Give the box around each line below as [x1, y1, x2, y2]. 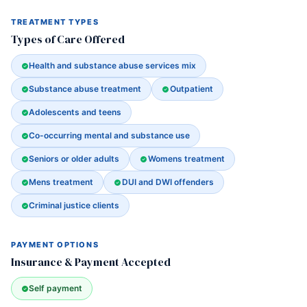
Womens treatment [147, 153, 225, 164]
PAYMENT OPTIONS [11, 240, 99, 249]
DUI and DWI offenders [121, 177, 214, 187]
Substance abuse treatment [29, 84, 142, 94]
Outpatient [169, 84, 213, 94]
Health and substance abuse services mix [29, 60, 197, 71]
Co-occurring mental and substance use [29, 130, 191, 140]
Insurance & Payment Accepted [11, 254, 171, 269]
